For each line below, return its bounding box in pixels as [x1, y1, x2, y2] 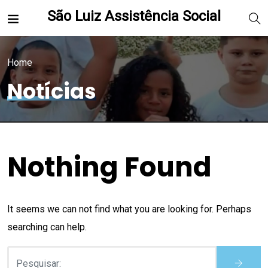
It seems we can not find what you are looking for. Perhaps [7, 203, 251, 215]
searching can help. [7, 221, 87, 233]
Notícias [7, 77, 96, 106]
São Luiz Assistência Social [47, 8, 221, 25]
